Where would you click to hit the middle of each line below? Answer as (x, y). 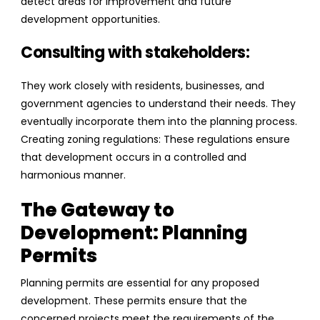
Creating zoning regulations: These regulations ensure (155, 140)
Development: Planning (134, 233)
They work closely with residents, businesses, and (142, 86)
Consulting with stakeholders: (135, 53)
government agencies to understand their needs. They (158, 104)
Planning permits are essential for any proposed (140, 283)
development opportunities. (90, 20)
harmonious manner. (73, 175)
